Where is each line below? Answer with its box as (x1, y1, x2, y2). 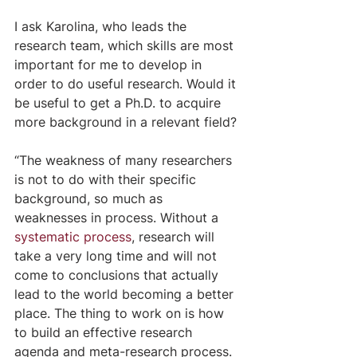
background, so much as (14, 190, 167, 206)
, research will (131, 228, 218, 245)
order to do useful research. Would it (14, 75, 240, 92)
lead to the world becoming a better (14, 285, 237, 302)
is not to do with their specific (14, 171, 200, 187)
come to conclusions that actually (14, 266, 222, 283)
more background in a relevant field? (14, 113, 237, 130)
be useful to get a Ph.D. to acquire (14, 94, 225, 111)
